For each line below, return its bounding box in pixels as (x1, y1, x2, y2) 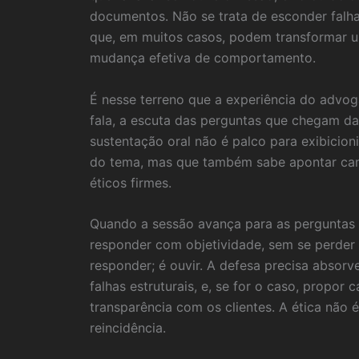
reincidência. (90, 320, 166, 337)
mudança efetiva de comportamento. (90, 49, 316, 66)
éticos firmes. (90, 174, 171, 191)
